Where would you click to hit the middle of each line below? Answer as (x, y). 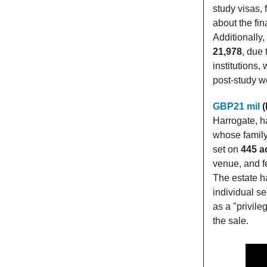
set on (227, 150)
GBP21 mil (236, 107)
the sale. (231, 221)
